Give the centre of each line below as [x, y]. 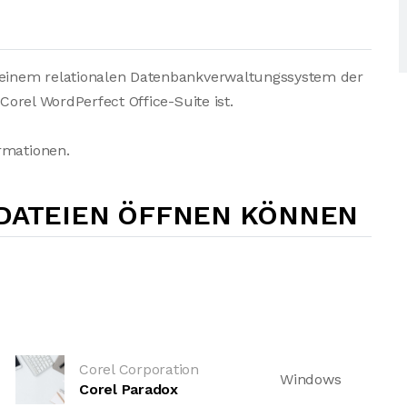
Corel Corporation [139, 369]
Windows [311, 379]
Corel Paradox [129, 389]
